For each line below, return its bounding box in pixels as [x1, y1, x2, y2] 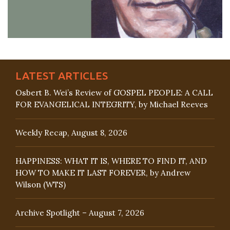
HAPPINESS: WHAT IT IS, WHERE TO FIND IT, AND [15, 156, 207, 166]
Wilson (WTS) [15, 179, 66, 189]
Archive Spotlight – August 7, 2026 [15, 207, 144, 218]
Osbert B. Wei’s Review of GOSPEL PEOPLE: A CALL [15, 88, 213, 98]
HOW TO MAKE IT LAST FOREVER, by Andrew [15, 167, 190, 178]
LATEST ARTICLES [15, 69, 108, 82]
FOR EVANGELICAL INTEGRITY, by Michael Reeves [15, 100, 208, 110]
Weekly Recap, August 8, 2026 [15, 127, 127, 138]
